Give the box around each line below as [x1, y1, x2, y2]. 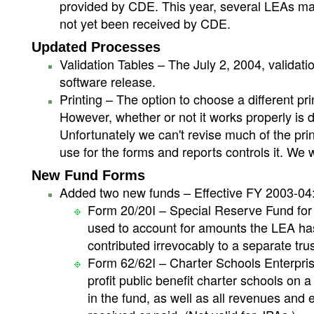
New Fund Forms [32, 168, 145, 183]
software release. [60, 72, 156, 90]
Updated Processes [32, 39, 161, 55]
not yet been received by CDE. [60, 14, 231, 32]
